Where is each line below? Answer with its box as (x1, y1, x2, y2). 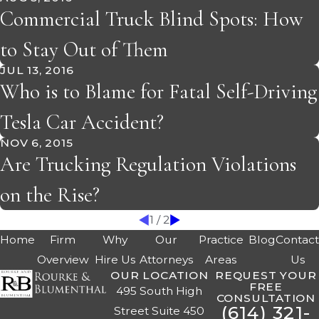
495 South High (116, 284, 203, 298)
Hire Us (94, 253, 135, 267)
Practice (198, 233, 244, 247)
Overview (36, 253, 89, 267)
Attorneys (139, 253, 193, 267)
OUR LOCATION (110, 268, 209, 283)
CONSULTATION (216, 291, 315, 305)
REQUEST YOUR (215, 268, 317, 283)
